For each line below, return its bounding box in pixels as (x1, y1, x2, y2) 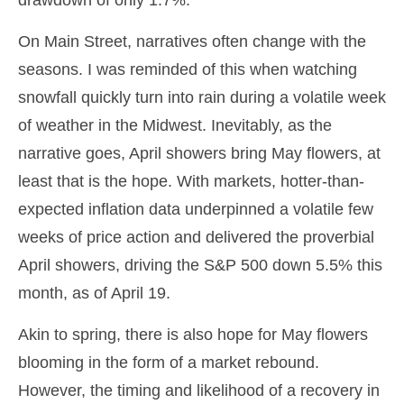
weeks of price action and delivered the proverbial (18, 228, 374, 246)
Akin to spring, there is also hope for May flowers (18, 326, 368, 344)
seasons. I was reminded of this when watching (18, 60, 357, 78)
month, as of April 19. (18, 284, 170, 302)
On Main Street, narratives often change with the (18, 32, 366, 50)
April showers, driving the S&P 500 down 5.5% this (18, 256, 382, 274)
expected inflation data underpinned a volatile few (18, 200, 373, 218)
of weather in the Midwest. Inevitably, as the (18, 116, 332, 134)
